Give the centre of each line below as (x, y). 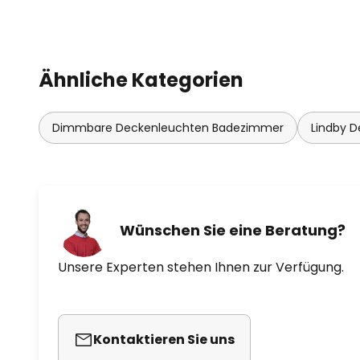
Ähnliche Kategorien (141, 80)
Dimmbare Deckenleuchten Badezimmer (168, 127)
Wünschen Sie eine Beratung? (233, 231)
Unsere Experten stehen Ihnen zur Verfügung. (201, 267)
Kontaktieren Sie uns (164, 339)
